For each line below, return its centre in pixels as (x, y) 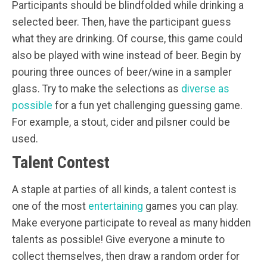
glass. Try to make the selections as (97, 89)
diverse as (205, 89)
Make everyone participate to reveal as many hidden (131, 223)
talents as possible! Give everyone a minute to (118, 240)
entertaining (116, 207)
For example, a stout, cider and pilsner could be (121, 122)
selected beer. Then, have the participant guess (122, 22)
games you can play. (191, 207)
